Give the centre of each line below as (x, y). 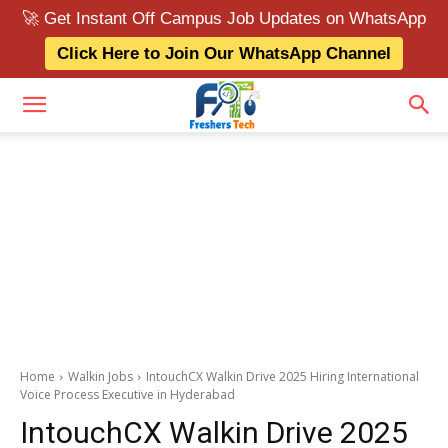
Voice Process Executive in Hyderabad (127, 394)
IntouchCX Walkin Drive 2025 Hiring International (282, 376)
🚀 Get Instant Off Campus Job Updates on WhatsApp (224, 18)
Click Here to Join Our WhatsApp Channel (224, 53)
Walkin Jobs (100, 376)
